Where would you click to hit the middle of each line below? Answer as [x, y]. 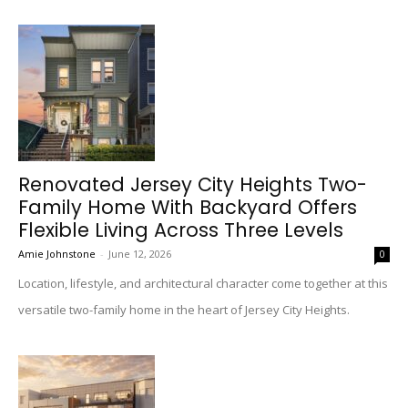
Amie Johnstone [57, 254]
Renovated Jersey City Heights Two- [193, 184]
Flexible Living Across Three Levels [181, 230]
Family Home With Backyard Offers [188, 207]
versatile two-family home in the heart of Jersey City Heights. [184, 310]
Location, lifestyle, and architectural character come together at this [203, 283]
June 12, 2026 [140, 254]
